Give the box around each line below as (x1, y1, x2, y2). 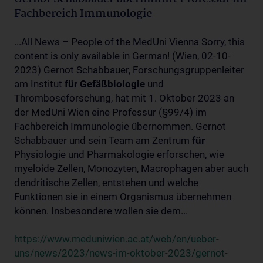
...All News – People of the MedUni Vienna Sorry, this (14, 36, 245, 48)
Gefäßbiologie (80, 78, 145, 90)
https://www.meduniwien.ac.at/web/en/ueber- (14, 233, 219, 245)
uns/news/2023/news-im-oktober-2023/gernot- (14, 247, 228, 259)
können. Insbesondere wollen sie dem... (14, 205, 188, 217)
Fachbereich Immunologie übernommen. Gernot (14, 120, 226, 132)
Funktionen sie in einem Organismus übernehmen (14, 191, 231, 203)
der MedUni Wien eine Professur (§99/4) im (14, 106, 207, 118)
